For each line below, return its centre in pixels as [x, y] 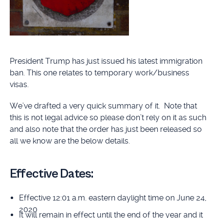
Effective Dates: [51, 174]
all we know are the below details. [70, 141]
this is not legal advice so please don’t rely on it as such [108, 118]
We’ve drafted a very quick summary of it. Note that [103, 106]
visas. [19, 84]
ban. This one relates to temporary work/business [99, 73]
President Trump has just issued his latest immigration [106, 61]
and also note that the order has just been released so [106, 129]
